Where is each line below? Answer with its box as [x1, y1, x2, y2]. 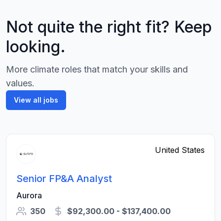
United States [155, 145, 205, 155]
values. [6, 78, 35, 88]
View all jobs [14, 96, 58, 104]
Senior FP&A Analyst [16, 173, 112, 184]
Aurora [16, 190, 42, 200]
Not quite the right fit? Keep [6, 17, 212, 37]
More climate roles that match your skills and [6, 64, 188, 74]
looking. [6, 37, 66, 56]
